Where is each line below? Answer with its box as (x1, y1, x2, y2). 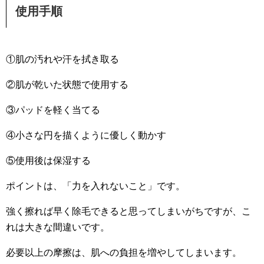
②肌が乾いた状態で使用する (6, 80, 128, 90)
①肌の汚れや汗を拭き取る (6, 54, 119, 65)
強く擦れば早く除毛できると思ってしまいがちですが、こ (6, 206, 251, 217)
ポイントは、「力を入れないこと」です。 (6, 181, 185, 192)
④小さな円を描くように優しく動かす (6, 130, 166, 141)
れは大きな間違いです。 (6, 222, 110, 233)
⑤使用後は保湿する (6, 156, 91, 166)
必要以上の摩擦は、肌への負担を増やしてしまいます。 (6, 247, 242, 258)
